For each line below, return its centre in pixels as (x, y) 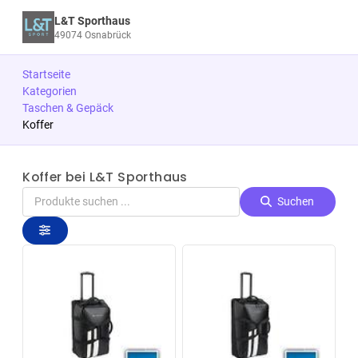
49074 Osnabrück (92, 36)
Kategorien (50, 91)
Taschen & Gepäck (68, 107)
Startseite (47, 74)
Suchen (296, 202)
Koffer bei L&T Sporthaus (105, 177)
